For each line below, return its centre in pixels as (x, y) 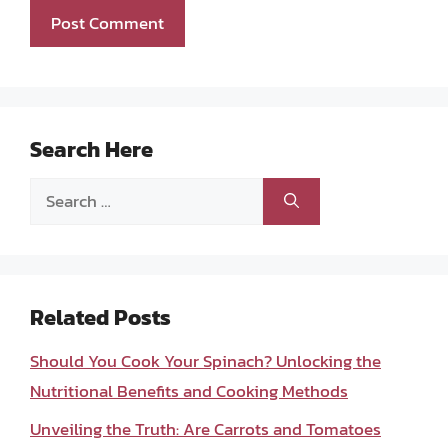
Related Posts (100, 317)
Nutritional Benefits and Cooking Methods (189, 390)
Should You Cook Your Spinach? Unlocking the (205, 360)
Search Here (91, 149)
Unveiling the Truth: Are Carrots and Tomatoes (205, 429)
